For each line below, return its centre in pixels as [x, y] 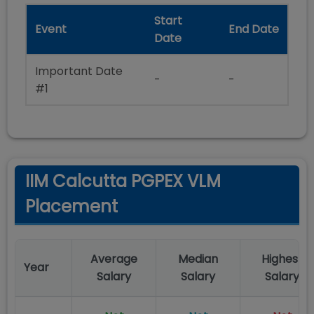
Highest [282, 259]
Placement [71, 206]
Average [114, 259]
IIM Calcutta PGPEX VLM [123, 181]
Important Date [79, 71]
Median [198, 259]
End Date [254, 29]
